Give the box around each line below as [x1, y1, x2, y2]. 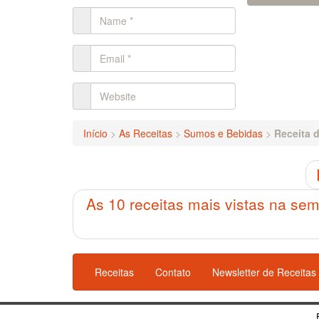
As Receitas [119, 126, 172, 140]
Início [83, 126, 108, 140]
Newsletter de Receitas [212, 265, 316, 279]
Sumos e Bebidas [184, 126, 263, 140]
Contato [155, 265, 191, 279]
